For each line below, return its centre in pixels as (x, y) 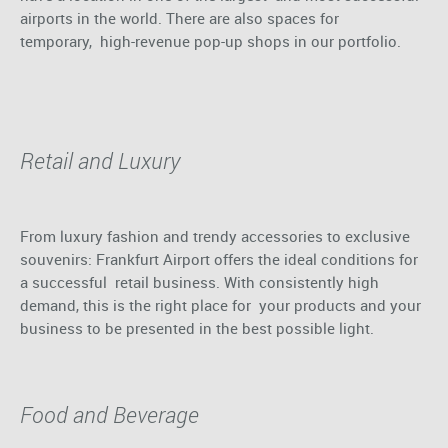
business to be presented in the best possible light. (197, 327)
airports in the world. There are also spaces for (179, 17)
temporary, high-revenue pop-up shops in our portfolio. (210, 40)
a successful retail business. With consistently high (199, 281)
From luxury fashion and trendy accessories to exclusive (215, 235)
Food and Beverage (109, 414)
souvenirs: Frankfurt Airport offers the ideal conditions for (219, 258)
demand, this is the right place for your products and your (220, 304)
